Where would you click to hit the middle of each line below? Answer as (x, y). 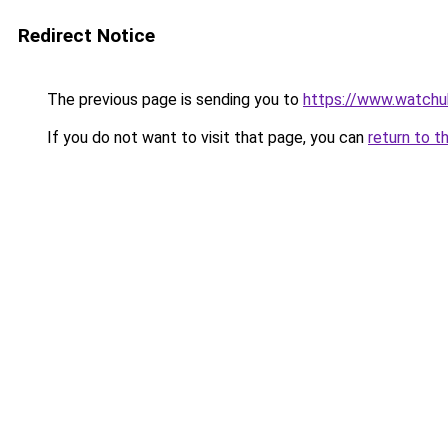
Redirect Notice (86, 35)
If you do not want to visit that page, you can (205, 137)
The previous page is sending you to (173, 99)
